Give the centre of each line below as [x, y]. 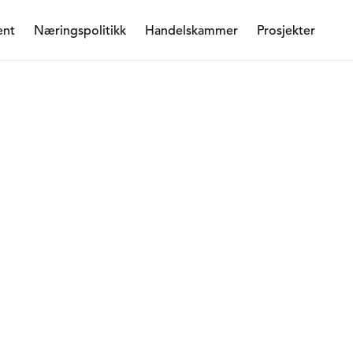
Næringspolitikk [80, 30]
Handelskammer [191, 30]
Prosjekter [286, 30]
